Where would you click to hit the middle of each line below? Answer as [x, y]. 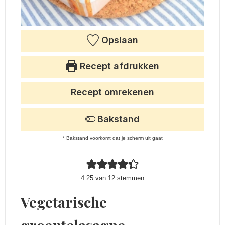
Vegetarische [64, 202]
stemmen [130, 178]
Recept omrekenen [113, 92]
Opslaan [118, 40]
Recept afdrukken [119, 66]
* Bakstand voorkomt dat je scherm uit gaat [113, 138]
